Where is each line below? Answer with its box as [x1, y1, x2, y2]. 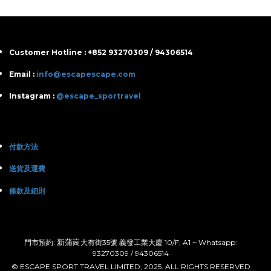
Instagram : [9, 91, 56, 100]
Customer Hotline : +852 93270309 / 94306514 [9, 47, 193, 57]
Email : [9, 69, 36, 79]
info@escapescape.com [36, 69, 135, 79]
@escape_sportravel [56, 91, 141, 100]
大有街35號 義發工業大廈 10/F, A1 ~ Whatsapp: [80, 237, 237, 247]
